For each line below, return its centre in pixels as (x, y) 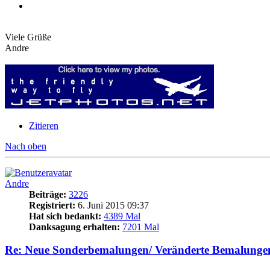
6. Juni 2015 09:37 (112, 205)
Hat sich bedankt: (65, 216)
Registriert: (52, 205)
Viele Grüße (28, 37)
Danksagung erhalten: (74, 227)
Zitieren (44, 125)
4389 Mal (122, 216)
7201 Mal (141, 227)
